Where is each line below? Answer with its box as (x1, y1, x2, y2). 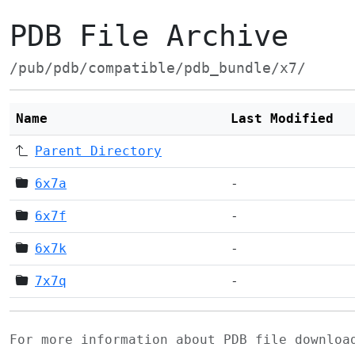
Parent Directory (35, 143, 162, 158)
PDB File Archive (10, 19, 288, 53)
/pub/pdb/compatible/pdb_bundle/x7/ (10, 60, 306, 76)
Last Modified (231, 111, 334, 126)
